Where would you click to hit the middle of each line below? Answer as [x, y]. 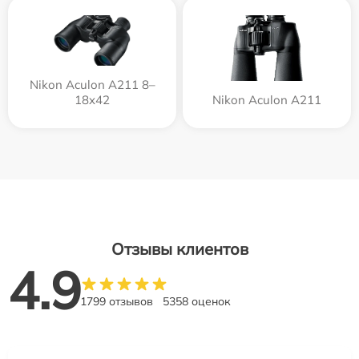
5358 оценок [197, 301]
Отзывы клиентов [179, 249]
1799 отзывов [117, 301]
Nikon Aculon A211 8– [92, 85]
